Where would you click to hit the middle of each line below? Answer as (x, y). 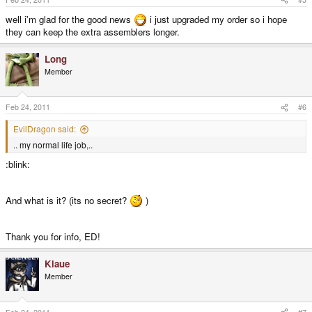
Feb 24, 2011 (28, 107)
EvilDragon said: (45, 129)
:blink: (18, 164)
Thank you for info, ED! (53, 237)
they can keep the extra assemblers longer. (93, 31)
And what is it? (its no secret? (68, 201)
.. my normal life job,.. (53, 145)
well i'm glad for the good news (70, 19)
